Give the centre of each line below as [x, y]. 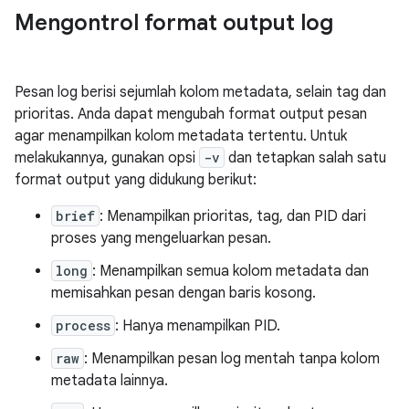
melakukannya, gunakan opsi [107, 158]
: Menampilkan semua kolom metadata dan [231, 271]
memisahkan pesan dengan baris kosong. [184, 293]
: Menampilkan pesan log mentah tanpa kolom [232, 359]
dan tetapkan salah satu [305, 158]
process [83, 325]
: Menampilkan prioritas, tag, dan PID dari [233, 216]
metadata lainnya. [110, 381]
